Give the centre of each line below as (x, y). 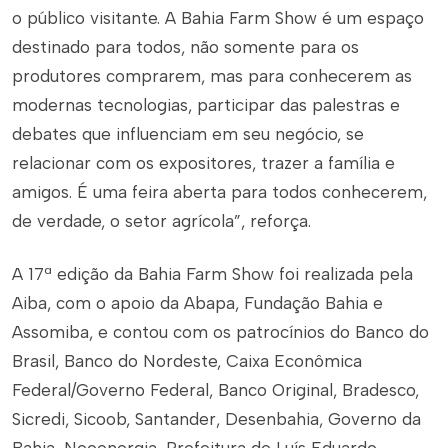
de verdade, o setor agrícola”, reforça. (161, 221)
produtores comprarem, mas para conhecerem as (212, 76)
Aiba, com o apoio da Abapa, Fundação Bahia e (197, 303)
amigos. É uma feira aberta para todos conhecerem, (219, 192)
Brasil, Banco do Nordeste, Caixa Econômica (187, 361)
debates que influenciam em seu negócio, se (188, 134)
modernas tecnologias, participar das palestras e (206, 105)
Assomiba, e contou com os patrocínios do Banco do (220, 332)
